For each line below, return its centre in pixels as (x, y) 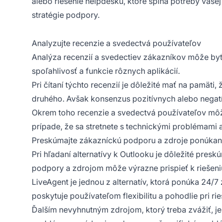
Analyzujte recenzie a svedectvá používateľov (116, 43)
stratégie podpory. (66, 15)
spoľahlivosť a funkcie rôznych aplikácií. (106, 71)
